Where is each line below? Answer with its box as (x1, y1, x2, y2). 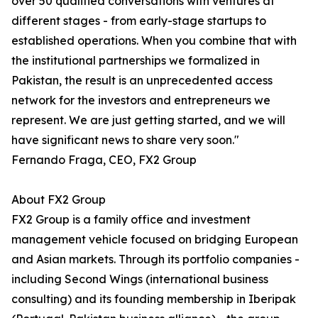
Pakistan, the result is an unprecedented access (11, 73, 273, 88)
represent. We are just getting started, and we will (11, 113, 285, 128)
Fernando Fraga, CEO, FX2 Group (11, 153, 197, 168)
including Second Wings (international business (11, 272, 268, 287)
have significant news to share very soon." (11, 133, 239, 148)
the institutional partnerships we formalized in (11, 53, 260, 68)
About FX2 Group (11, 192, 106, 207)
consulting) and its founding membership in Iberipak (11, 292, 296, 307)
